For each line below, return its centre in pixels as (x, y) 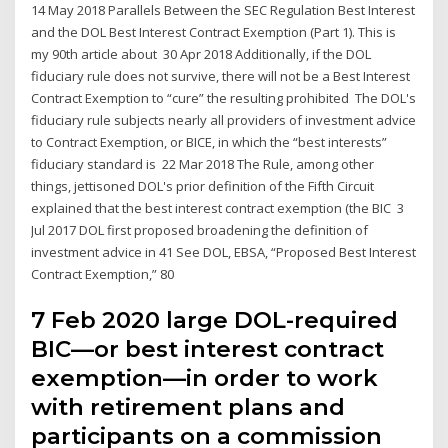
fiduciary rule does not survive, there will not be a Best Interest (221, 76)
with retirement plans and (188, 406)
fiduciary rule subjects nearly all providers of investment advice (224, 120)
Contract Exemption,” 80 (104, 274)
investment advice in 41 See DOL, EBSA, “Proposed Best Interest (224, 252)
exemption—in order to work (205, 377)
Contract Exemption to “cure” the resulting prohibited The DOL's (224, 98)
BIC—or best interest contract (208, 348)
